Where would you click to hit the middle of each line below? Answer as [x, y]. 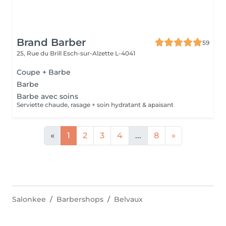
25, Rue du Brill [40, 53]
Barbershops [80, 199]
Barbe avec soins [47, 96]
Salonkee [29, 199]
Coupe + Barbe [44, 72]
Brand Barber [51, 42]
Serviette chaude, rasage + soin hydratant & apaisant [95, 105]
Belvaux [128, 199]
